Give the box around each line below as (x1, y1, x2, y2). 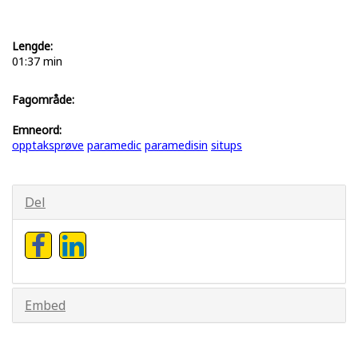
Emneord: (12, 121, 62, 137)
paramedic (87, 137, 141, 153)
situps (211, 137, 242, 153)
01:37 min (12, 53, 62, 69)
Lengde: (12, 38, 53, 54)
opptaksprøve (12, 137, 84, 153)
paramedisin (145, 137, 208, 153)
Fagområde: (12, 91, 74, 107)
